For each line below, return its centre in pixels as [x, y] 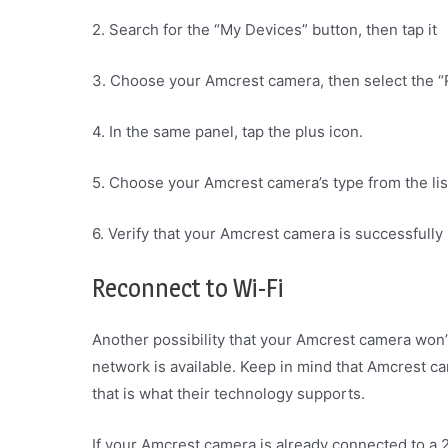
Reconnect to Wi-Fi [188, 288]
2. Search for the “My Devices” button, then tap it [264, 29]
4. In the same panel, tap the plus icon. [227, 131]
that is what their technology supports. [228, 393]
